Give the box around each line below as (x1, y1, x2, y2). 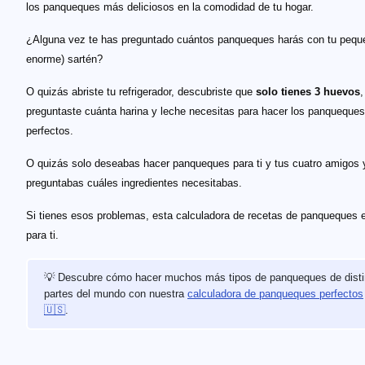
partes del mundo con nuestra (44, 288, 187, 300)
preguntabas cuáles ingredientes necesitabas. (26, 177, 242, 189)
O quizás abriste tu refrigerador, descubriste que (26, 86, 256, 98)
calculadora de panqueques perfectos (187, 288, 363, 300)
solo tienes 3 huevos (256, 86, 360, 98)
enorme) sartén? (26, 53, 103, 65)
